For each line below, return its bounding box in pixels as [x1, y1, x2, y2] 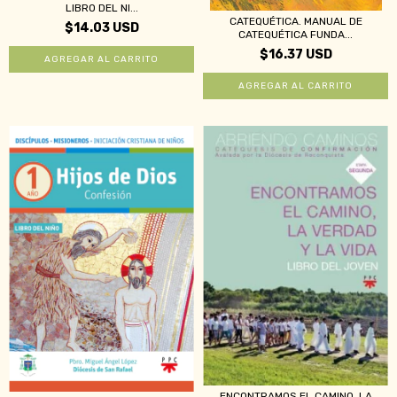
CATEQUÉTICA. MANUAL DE [229, 15, 362, 28]
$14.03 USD [64, 19, 139, 35]
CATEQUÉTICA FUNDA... [238, 28, 353, 42]
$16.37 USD [259, 47, 332, 63]
